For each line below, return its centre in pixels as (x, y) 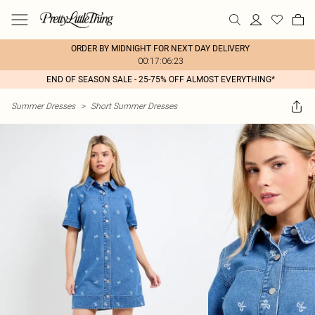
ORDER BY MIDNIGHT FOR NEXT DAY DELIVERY (160, 49)
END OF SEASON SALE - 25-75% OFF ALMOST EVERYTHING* (160, 79)
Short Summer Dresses (134, 106)
